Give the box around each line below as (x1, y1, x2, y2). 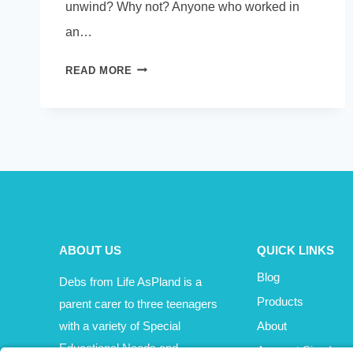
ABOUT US (59, 243, 121, 257)
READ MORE (65, 64, 132, 76)
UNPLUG (131, 60, 177, 72)
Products (256, 294, 303, 308)
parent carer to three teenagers (59, 296, 217, 310)
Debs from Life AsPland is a (59, 274, 202, 288)
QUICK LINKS (256, 243, 334, 257)
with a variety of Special (59, 318, 180, 333)
